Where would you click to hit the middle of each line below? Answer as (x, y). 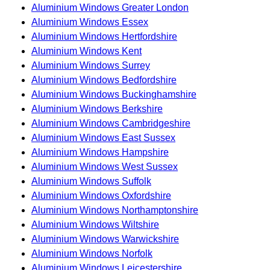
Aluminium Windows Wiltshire (95, 225)
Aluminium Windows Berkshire (97, 109)
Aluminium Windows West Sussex (105, 167)
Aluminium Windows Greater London (110, 8)
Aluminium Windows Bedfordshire (104, 80)
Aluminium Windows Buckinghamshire (114, 95)
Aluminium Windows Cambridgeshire (111, 124)
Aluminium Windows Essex (90, 22)
